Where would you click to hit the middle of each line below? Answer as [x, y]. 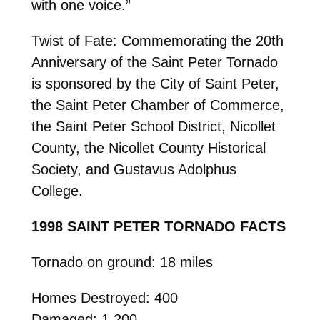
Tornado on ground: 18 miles [122, 262]
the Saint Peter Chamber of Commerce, [157, 105]
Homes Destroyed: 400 [104, 298]
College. [57, 191]
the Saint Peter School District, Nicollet [153, 127]
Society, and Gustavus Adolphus [134, 170]
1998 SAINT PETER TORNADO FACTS [158, 227]
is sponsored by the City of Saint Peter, [155, 84]
